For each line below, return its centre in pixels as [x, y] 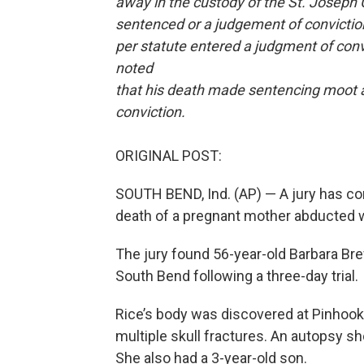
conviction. [150, 112]
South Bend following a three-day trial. [237, 276]
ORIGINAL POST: [169, 156]
